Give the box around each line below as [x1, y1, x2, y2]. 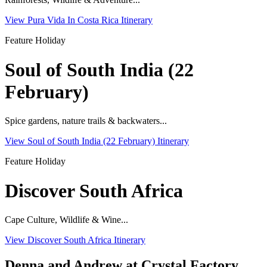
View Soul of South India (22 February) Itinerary [5, 136, 189, 147]
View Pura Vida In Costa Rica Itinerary [5, 15, 153, 26]
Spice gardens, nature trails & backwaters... [5, 116, 167, 126]
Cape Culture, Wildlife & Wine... [5, 214, 128, 225]
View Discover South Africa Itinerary [5, 234, 145, 245]
